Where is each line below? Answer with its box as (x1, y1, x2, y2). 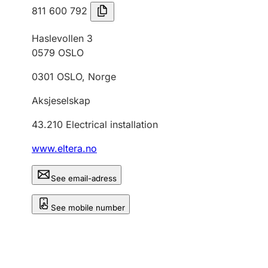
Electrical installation (66, 118, 158, 130)
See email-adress (51, 173, 117, 183)
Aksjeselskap (32, 95, 90, 106)
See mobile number (51, 203, 125, 212)
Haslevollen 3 (32, 32, 93, 44)
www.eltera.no (32, 142, 97, 154)
